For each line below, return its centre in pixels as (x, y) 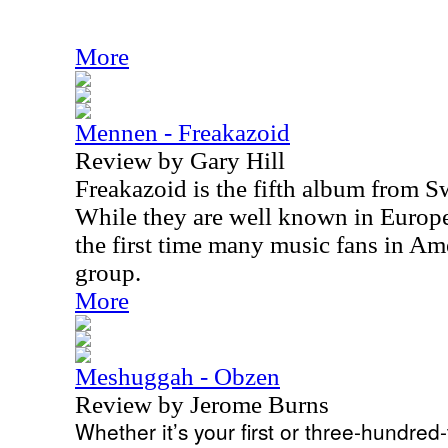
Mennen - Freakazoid (182, 132)
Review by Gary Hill (180, 160)
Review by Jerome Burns (202, 404)
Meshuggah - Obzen (177, 376)
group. (108, 272)
